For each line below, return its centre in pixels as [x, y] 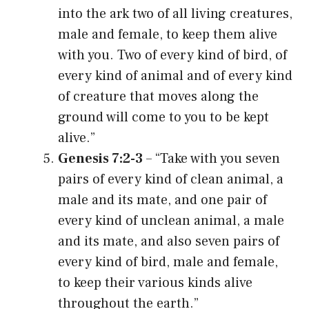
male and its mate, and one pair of [162, 200]
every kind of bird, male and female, [168, 262]
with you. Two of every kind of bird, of [172, 55]
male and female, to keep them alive [168, 34]
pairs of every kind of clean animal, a [171, 179]
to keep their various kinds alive [155, 282]
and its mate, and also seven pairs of [169, 241]
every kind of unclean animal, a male [171, 220]
